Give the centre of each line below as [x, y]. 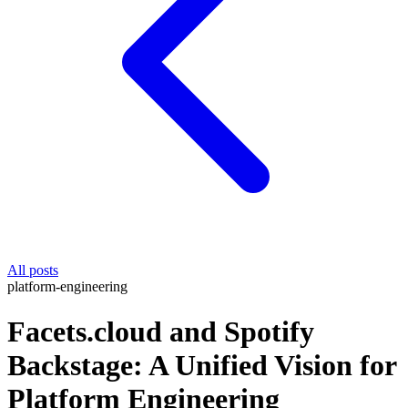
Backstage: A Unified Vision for [202, 365]
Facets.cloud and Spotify [161, 331]
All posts [33, 270]
